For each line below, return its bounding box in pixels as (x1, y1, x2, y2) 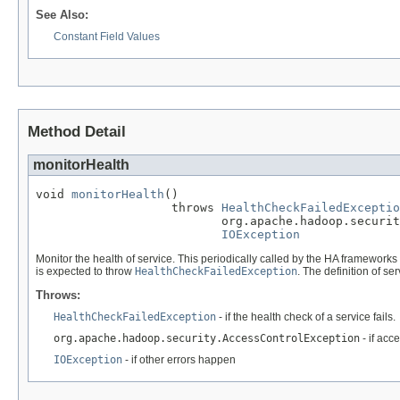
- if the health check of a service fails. (216, 310, 396, 323)
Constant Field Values (54, 29, 160, 43)
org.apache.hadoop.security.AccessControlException (54, 331, 360, 345)
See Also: (36, 7, 88, 21)
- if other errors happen (122, 353, 236, 366)
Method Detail (28, 122, 126, 140)
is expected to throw (36, 264, 135, 278)
